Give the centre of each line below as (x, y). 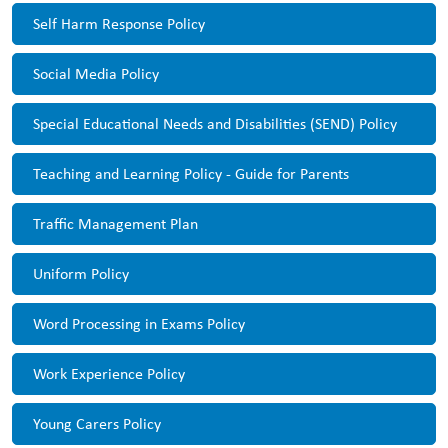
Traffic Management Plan (115, 223)
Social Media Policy (96, 73)
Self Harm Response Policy (119, 23)
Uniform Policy (81, 273)
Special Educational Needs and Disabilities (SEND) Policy (215, 123)
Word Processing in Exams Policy (139, 323)
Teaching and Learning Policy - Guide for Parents (191, 173)
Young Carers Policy (97, 423)
